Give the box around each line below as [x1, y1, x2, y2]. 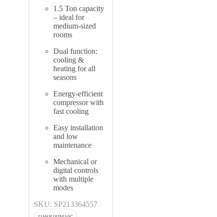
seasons [53, 73, 77, 82]
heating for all [53, 64, 95, 73]
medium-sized [53, 22, 96, 31]
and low [53, 132, 78, 141]
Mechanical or [53, 157, 97, 166]
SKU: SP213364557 [34, 200, 97, 209]
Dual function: [53, 47, 97, 56]
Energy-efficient [53, 90, 103, 98]
